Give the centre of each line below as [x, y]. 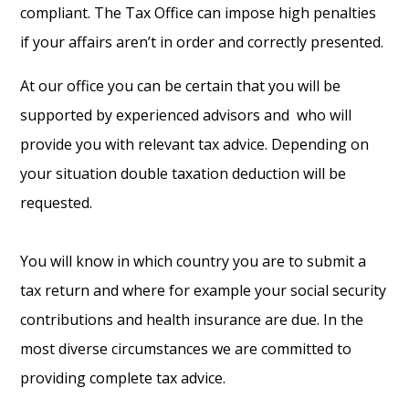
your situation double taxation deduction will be [184, 174]
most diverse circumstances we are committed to [186, 349]
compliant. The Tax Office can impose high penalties [199, 13]
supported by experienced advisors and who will [186, 115]
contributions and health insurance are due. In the [192, 320]
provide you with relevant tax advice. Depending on [195, 145]
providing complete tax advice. [125, 378]
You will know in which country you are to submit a [194, 262]
